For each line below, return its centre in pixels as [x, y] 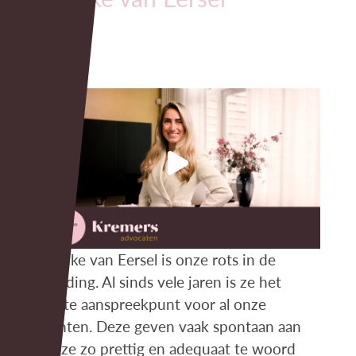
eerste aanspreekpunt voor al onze [151, 304]
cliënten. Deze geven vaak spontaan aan [168, 326]
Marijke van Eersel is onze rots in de [155, 259]
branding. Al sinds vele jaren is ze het [158, 281]
